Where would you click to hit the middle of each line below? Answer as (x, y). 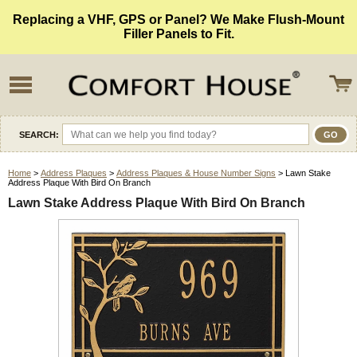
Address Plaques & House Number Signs (196, 173)
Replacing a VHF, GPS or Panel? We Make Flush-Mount (178, 20)
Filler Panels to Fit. (178, 34)
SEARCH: (39, 134)
